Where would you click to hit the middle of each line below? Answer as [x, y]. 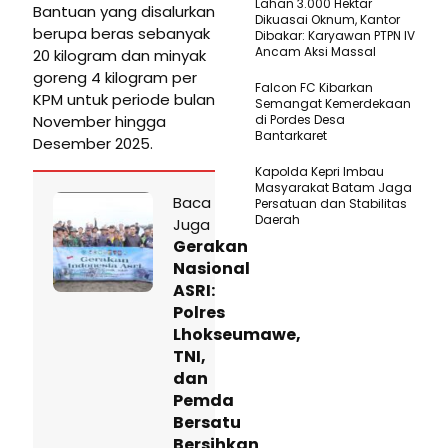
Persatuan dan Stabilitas [331, 204]
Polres [199, 313]
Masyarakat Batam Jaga [333, 188]
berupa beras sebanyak [121, 34]
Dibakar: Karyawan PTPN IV [335, 36]
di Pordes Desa [300, 120]
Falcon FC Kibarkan [314, 88]
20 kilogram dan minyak [119, 56]
